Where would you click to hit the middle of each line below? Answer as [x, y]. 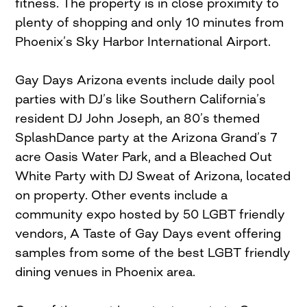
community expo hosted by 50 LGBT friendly [150, 214]
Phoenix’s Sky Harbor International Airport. [143, 41]
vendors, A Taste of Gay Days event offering [148, 233]
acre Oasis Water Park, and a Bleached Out [144, 157]
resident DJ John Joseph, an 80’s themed [138, 118]
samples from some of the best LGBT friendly [153, 253]
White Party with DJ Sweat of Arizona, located [153, 176]
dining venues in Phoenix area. [106, 272]
